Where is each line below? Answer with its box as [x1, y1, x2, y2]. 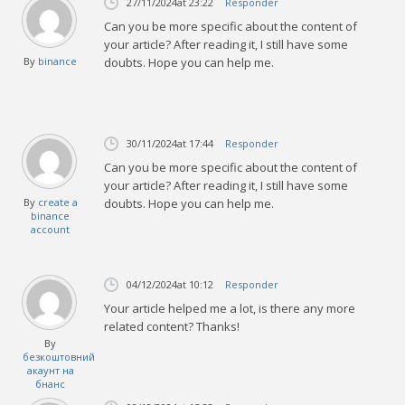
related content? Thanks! [104, 317, 240, 334]
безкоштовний [23, 349, 96, 363]
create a [37, 194, 78, 209]
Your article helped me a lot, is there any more [104, 299, 356, 316]
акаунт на [26, 363, 74, 377]
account [31, 221, 71, 236]
